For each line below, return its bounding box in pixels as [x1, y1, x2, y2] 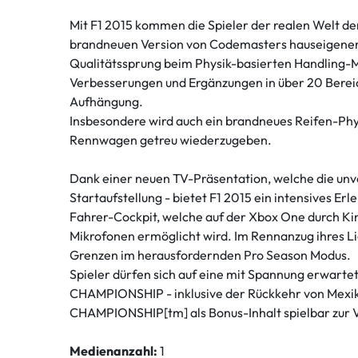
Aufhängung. [70, 93, 143, 110]
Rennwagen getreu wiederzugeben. [70, 132, 272, 149]
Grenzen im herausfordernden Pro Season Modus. [70, 247, 351, 264]
